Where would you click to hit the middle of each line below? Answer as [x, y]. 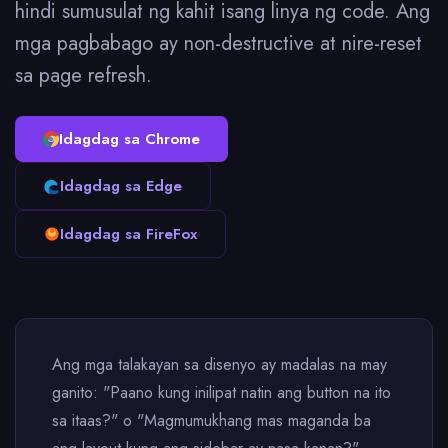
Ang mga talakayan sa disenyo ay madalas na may [219, 364]
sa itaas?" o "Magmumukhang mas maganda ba [211, 420]
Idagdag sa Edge [121, 186]
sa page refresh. [83, 75]
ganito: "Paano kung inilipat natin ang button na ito [221, 392]
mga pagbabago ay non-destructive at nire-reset [218, 43]
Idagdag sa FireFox [128, 234]
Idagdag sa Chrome [129, 139]
